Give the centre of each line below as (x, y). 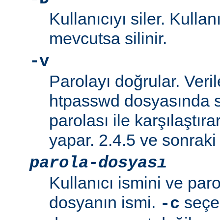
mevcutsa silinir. (108, 39)
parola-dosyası (98, 163)
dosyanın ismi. (105, 203)
